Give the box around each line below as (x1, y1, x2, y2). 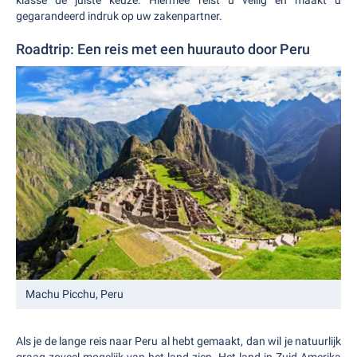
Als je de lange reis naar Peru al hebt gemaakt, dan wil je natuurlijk (16, 335, 341, 348)
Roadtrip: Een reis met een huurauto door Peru (16, 41, 310, 58)
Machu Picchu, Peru (25, 288, 124, 301)
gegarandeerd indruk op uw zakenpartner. (16, 10, 222, 23)
